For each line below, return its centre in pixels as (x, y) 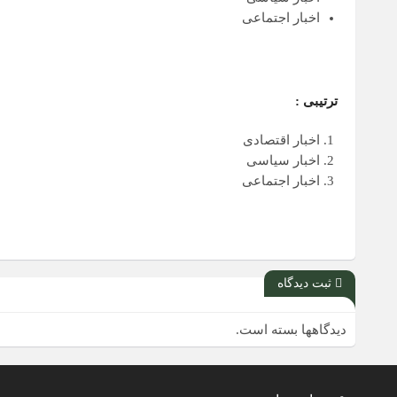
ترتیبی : (316, 101)
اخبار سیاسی (283, 160)
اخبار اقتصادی (281, 140)
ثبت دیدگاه (306, 283)
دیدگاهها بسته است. (291, 330)
